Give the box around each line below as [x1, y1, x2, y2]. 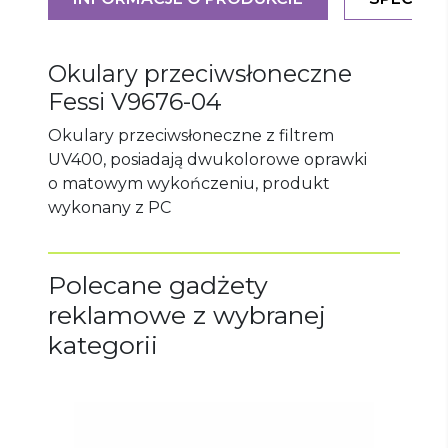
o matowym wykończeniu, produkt [48, 173, 330, 193]
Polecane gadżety [48, 269, 268, 300]
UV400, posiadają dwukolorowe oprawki [48, 149, 367, 169]
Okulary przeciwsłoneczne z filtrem [48, 125, 334, 145]
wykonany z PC [48, 197, 171, 217]
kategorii [48, 329, 158, 360]
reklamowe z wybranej [48, 299, 326, 330]
